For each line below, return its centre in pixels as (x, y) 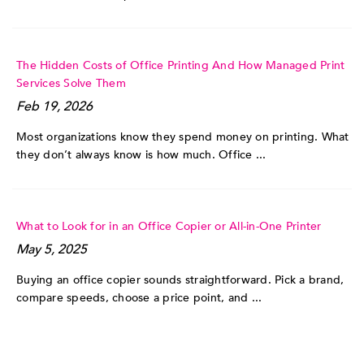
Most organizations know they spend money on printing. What (183, 137)
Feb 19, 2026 (54, 107)
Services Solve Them (71, 84)
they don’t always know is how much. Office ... (141, 155)
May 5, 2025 (52, 250)
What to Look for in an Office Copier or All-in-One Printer (169, 227)
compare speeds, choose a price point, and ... (139, 298)
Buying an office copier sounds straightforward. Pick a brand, (180, 280)
